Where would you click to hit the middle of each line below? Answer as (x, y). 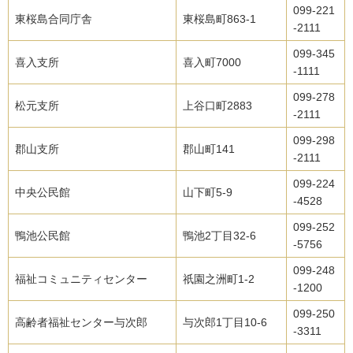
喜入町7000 (212, 63)
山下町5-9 (208, 193)
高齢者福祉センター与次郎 (81, 323)
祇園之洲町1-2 (219, 279)
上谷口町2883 (217, 106)
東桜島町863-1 (219, 19)
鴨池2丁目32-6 (219, 236)
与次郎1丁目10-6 (225, 323)
